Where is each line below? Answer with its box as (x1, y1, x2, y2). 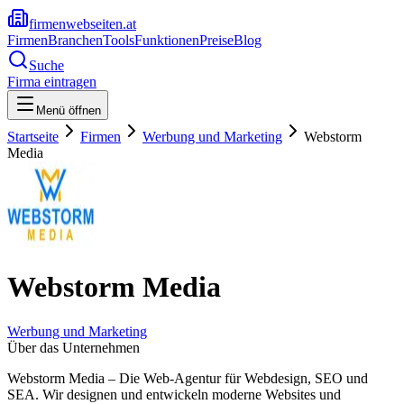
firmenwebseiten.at (29, 16, 136, 32)
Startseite (7, 129, 59, 144)
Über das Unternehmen (7, 339, 140, 355)
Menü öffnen (36, 104, 101, 117)
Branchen (48, 32, 103, 48)
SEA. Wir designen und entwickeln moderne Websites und (7, 386, 341, 402)
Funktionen (134, 32, 199, 48)
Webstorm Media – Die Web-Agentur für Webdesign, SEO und (7, 370, 368, 386)
